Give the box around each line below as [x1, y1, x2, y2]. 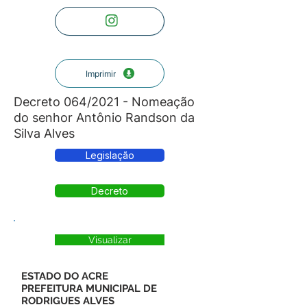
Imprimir [85, 68, 116, 79]
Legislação [85, 149, 134, 161]
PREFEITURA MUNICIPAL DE [21, 282, 157, 295]
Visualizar [88, 234, 132, 245]
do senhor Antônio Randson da [14, 110, 195, 125]
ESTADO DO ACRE [21, 270, 108, 282]
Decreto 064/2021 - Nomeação [14, 95, 195, 109]
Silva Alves [14, 126, 75, 140]
